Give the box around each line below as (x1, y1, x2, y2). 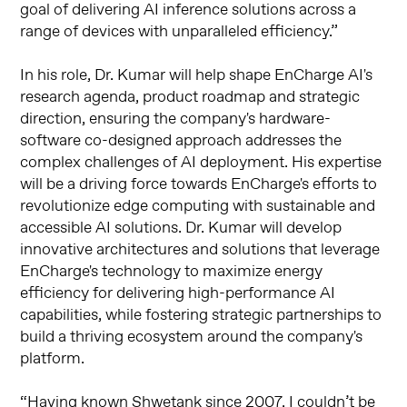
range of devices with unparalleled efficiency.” (20, 21, 339, 44)
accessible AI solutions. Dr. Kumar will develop (20, 217, 342, 240)
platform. (20, 348, 85, 371)
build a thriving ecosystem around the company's (20, 326, 363, 349)
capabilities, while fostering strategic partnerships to (20, 304, 382, 327)
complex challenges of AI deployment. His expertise (20, 152, 382, 174)
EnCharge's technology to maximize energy (20, 261, 323, 283)
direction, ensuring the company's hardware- (20, 108, 332, 131)
